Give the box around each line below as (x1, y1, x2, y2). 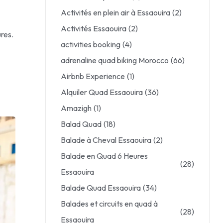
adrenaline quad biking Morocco (61, 55, 169, 65)
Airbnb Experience (61, 71, 125, 81)
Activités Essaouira (61, 23, 126, 33)
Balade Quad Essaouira (61, 183, 141, 193)
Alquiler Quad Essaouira (61, 87, 143, 97)
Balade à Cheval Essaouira (61, 135, 151, 145)
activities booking (61, 39, 120, 49)
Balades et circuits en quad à (61, 199, 158, 209)
